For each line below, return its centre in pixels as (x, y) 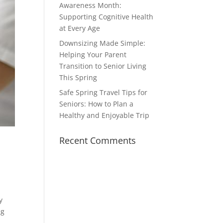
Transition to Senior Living (103, 66)
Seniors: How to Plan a (97, 104)
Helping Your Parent (93, 55)
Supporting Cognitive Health (107, 17)
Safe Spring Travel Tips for (104, 92)
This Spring (78, 77)
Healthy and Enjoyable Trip (105, 115)
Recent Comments (98, 140)
